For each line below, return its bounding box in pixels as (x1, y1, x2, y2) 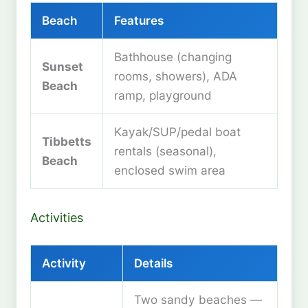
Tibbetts (42, 133, 91, 148)
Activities (30, 210, 83, 225)
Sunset (42, 58, 83, 74)
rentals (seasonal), (114, 143, 217, 158)
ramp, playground (114, 87, 212, 102)
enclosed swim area (114, 162, 225, 177)
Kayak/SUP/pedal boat (114, 124, 241, 139)
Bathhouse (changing (114, 49, 232, 64)
